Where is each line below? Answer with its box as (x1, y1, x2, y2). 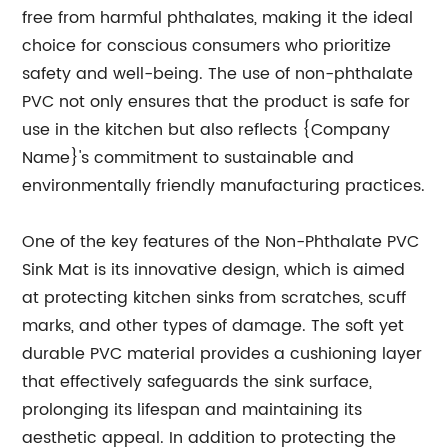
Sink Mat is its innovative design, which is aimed (22, 256, 406, 283)
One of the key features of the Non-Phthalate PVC (22, 228, 420, 255)
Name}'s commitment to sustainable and (22, 144, 355, 171)
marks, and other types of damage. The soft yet (22, 312, 405, 339)
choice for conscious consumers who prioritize (22, 32, 392, 59)
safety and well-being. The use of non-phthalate (22, 60, 414, 87)
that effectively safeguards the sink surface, (22, 368, 373, 395)
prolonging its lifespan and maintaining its (22, 396, 363, 423)
